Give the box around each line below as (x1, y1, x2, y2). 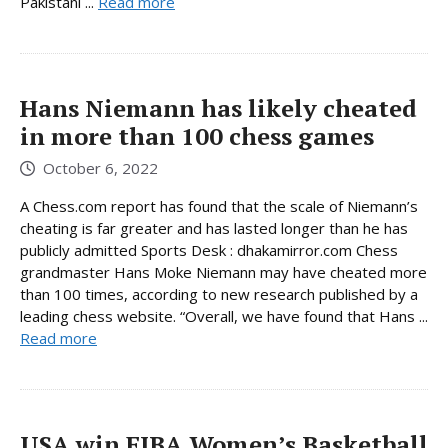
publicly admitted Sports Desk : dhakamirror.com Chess (20, 240, 398, 261)
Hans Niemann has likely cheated (20, 91, 417, 124)
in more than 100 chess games (20, 119, 374, 152)
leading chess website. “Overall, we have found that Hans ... (20, 306, 428, 327)
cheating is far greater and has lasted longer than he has (20, 218, 408, 239)
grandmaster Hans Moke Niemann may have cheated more (20, 262, 427, 283)
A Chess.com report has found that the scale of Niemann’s (20, 196, 418, 217)
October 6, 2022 (43, 158, 158, 179)
